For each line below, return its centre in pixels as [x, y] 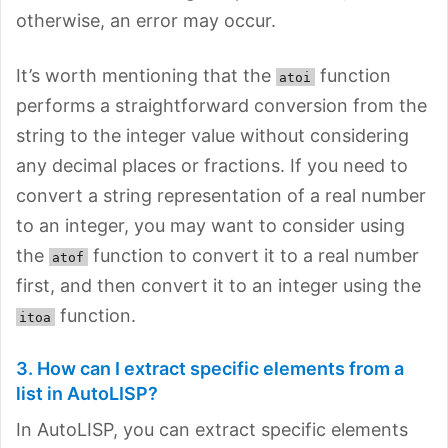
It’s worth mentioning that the [146, 75]
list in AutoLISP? [87, 393]
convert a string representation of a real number [221, 195]
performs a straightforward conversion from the [221, 105]
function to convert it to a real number [253, 255]
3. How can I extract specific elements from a [210, 368]
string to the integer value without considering [212, 135]
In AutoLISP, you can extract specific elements [212, 429]
